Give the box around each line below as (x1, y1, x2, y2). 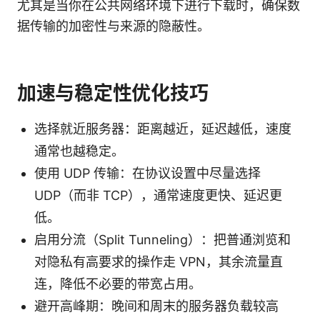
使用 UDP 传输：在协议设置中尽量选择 (34, 165, 261, 181)
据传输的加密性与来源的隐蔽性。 (17, 18, 210, 34)
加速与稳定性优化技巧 (17, 81, 209, 105)
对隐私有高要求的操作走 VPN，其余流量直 (34, 254, 283, 269)
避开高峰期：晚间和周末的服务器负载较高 (34, 298, 279, 314)
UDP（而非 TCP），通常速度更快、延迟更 (34, 187, 282, 203)
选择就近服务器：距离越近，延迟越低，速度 (34, 121, 291, 136)
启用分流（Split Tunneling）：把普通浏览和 (34, 231, 291, 247)
